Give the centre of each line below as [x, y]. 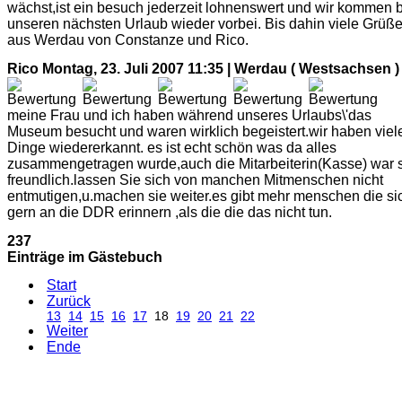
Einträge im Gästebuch [85, 257]
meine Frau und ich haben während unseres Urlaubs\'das [189, 115]
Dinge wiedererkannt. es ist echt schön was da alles [172, 147]
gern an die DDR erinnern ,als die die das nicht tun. [170, 212]
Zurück [69, 301]
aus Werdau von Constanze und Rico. [128, 40]
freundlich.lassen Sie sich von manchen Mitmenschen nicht [195, 179]
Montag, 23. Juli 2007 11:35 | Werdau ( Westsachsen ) [221, 68]
